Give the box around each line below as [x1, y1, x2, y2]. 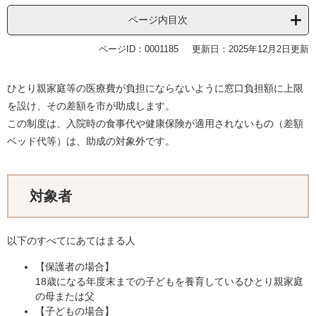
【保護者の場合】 [35, 261, 114, 272]
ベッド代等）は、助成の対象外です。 [7, 135, 175, 147]
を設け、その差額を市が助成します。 [7, 100, 175, 111]
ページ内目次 [128, 14, 188, 25]
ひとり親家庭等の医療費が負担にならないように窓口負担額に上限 [7, 83, 303, 94]
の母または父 [35, 291, 95, 302]
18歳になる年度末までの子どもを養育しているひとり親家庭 [35, 276, 303, 287]
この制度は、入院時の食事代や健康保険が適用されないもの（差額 [7, 118, 303, 129]
